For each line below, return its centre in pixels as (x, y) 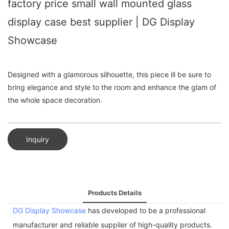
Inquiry (38, 139)
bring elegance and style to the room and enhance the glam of (112, 87)
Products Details (114, 192)
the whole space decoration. (55, 100)
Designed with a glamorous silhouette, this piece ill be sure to (109, 75)
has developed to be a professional (146, 210)
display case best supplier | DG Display (101, 22)
